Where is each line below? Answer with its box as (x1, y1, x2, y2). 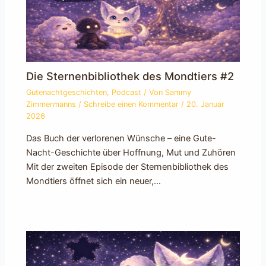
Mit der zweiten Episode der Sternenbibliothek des (26, 161, 229, 172)
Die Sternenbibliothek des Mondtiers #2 (26, 69, 235, 83)
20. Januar (186, 100, 225, 109)
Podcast (112, 88, 142, 97)
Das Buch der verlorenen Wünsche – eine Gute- (26, 132, 217, 144)
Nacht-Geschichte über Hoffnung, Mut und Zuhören (26, 147, 236, 158)
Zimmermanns (26, 100, 79, 109)
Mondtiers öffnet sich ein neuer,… (26, 175, 161, 186)
